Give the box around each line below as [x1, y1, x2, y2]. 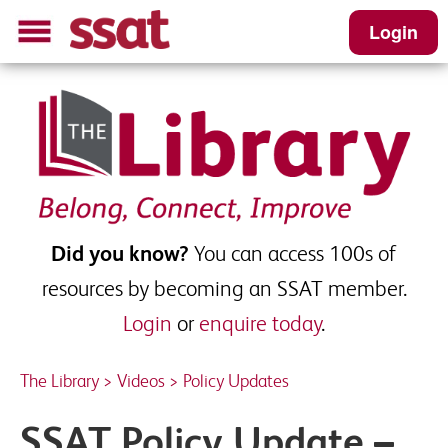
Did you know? [51, 241, 189, 267]
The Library [20, 370, 99, 392]
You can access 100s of [189, 241, 397, 267]
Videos [117, 370, 165, 392]
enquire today [199, 311, 321, 337]
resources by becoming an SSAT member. [41, 276, 407, 302]
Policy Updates [183, 370, 289, 392]
